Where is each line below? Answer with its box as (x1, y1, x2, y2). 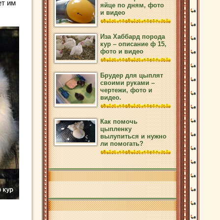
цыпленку (100, 125, 132, 133)
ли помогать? (100, 140, 143, 147)
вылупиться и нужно (100, 133, 166, 140)
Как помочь (100, 118, 137, 125)
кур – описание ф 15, (100, 40, 166, 48)
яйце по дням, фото (100, 1, 164, 9)
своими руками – (100, 79, 155, 86)
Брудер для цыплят (100, 72, 163, 79)
